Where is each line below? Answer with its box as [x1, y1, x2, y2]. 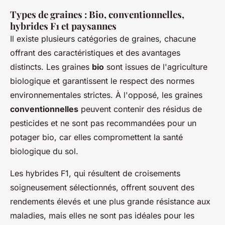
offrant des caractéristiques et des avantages [10, 48, 180, 58]
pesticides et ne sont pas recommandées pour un [10, 118, 196, 129]
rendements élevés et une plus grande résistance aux [10, 196, 210, 207]
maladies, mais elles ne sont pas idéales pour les [10, 210, 194, 221]
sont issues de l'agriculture [104, 62, 207, 72]
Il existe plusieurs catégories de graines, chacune [10, 34, 196, 44]
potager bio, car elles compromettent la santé [10, 132, 183, 143]
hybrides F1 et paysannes [10, 20, 117, 33]
